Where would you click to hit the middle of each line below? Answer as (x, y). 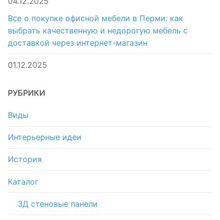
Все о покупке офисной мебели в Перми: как (96, 18)
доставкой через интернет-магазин (78, 42)
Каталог (23, 181)
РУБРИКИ (27, 93)
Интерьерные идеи (45, 137)
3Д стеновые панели (58, 204)
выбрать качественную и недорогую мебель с (98, 30)
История (25, 159)
